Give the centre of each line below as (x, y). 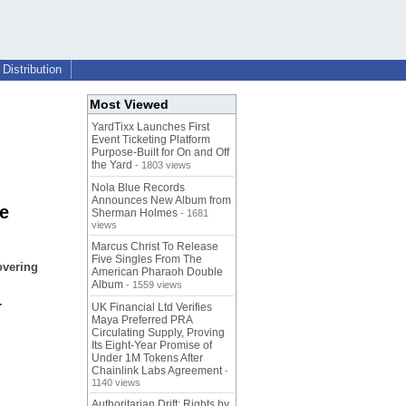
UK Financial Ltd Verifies (152, 308)
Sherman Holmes (135, 213)
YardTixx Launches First (150, 127)
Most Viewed (129, 105)
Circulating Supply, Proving (158, 333)
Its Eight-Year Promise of (152, 346)
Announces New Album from (161, 201)
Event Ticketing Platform (151, 140)
